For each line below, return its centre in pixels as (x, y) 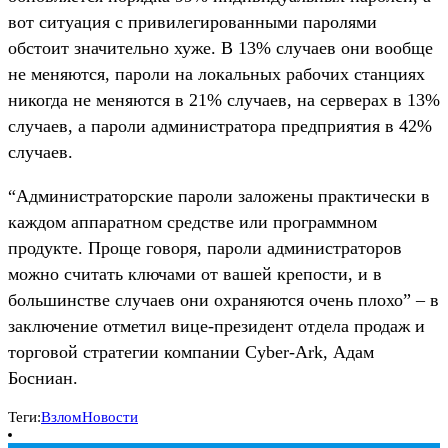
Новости (110, 416)
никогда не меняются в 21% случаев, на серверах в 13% (224, 99)
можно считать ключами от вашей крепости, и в (195, 273)
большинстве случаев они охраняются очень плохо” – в (223, 299)
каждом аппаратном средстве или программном (192, 221)
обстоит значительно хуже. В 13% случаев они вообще (220, 47)
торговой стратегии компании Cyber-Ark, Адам (191, 351)
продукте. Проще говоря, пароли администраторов (205, 247)
